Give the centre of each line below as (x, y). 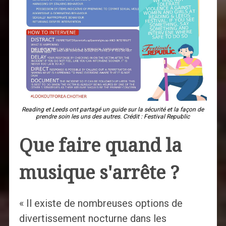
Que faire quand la (100, 145)
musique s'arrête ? (99, 173)
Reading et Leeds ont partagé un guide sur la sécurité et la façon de (113, 109)
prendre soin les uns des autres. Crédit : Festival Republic (113, 116)
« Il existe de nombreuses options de (101, 203)
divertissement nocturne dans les (93, 218)
